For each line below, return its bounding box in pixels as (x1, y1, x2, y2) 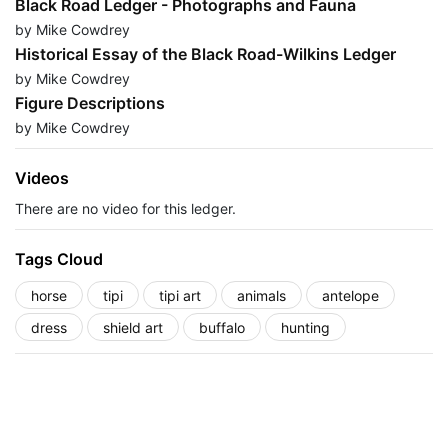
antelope (322, 286, 379, 304)
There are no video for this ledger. (15, 200, 236, 217)
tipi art (159, 286, 201, 304)
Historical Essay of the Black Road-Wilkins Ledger (15, 44, 396, 64)
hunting (281, 318, 330, 336)
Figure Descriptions (15, 93, 165, 113)
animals (237, 286, 286, 304)
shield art (103, 318, 163, 336)
